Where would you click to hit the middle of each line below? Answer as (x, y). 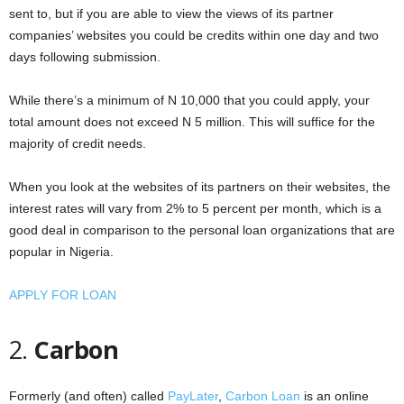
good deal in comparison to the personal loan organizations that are (202, 230)
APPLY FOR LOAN (63, 294)
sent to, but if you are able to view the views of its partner (171, 13)
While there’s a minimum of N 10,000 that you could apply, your (189, 100)
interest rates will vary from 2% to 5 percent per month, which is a (195, 208)
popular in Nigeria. (61, 251)
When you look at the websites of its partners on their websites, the (200, 186)
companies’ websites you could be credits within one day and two (194, 35)
